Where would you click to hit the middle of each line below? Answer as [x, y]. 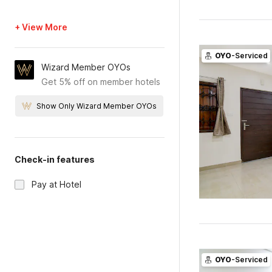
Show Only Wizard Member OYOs [97, 106]
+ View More [41, 27]
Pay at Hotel [56, 184]
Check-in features [55, 159]
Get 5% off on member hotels [101, 82]
